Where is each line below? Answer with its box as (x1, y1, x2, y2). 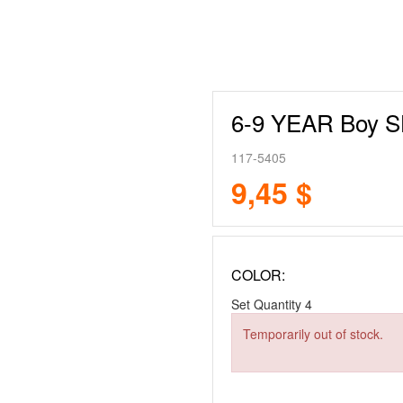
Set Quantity (231, 295, 301, 314)
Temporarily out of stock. (243, 325, 383, 344)
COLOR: (231, 264, 285, 286)
